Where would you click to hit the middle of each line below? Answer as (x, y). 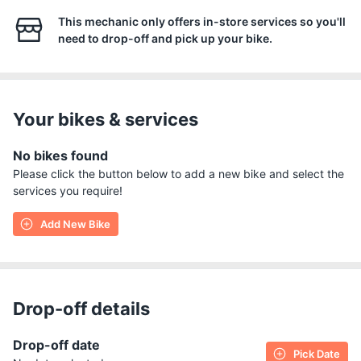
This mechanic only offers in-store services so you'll (202, 21)
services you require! (68, 191)
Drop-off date (56, 345)
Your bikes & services (106, 119)
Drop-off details (81, 309)
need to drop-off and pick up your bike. (165, 38)
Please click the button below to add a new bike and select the (178, 174)
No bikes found (60, 156)
